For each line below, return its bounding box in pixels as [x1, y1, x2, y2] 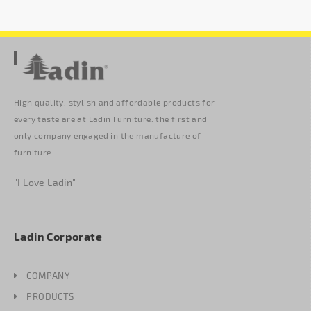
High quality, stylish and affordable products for [14, 97, 215, 108]
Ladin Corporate [14, 230, 102, 244]
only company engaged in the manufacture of [14, 131, 201, 141]
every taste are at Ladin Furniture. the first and [14, 114, 208, 124]
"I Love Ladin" [14, 176, 76, 189]
